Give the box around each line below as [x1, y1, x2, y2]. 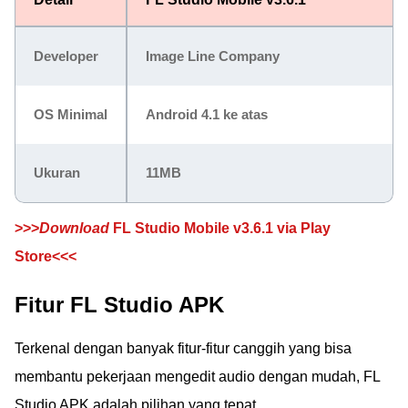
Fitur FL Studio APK [15, 292, 224, 317]
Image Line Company [146, 48, 280, 64]
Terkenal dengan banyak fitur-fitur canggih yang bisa [15, 341, 352, 356]
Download [39, 220, 109, 236]
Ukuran [34, 165, 80, 180]
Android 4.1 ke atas [146, 107, 268, 122]
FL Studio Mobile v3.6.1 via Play [109, 220, 331, 236]
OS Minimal [34, 107, 107, 122]
